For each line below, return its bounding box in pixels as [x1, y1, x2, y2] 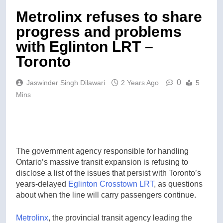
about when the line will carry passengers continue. [16, 190, 196, 199]
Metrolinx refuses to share [16, 8, 202, 25]
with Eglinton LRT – [16, 38, 153, 55]
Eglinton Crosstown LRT [68, 179, 154, 188]
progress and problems [16, 23, 182, 40]
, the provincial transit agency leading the [48, 213, 192, 222]
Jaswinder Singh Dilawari [26, 78, 105, 87]
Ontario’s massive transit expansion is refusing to [16, 157, 188, 166]
